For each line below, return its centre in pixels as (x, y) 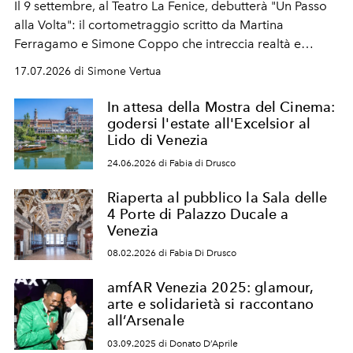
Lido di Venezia (158, 140)
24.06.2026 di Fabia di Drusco (171, 163)
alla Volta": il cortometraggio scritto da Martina (149, 25)
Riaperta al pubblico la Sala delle (217, 197)
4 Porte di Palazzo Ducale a (198, 214)
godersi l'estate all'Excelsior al (209, 123)
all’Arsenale (146, 321)
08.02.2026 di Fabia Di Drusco (172, 253)
